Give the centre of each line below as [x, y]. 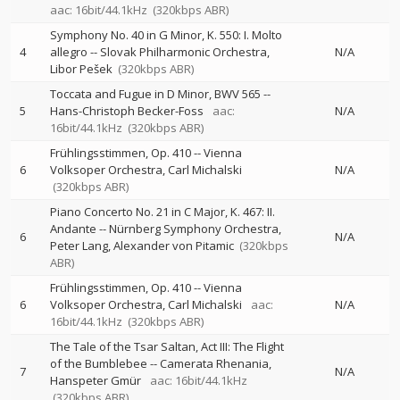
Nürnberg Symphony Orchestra [194, 229]
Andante [73, 229]
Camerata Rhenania [214, 363]
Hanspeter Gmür [96, 380]
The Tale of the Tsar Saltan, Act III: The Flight [167, 346]
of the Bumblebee [99, 363]
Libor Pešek [81, 69]
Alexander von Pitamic [174, 246]
